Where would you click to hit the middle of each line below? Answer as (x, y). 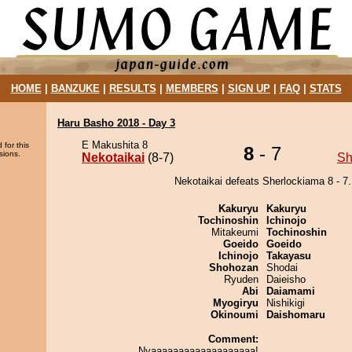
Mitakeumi (235, 232)
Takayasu (289, 256)
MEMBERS (192, 88)
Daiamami (291, 291)
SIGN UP (249, 88)
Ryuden (241, 279)
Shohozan (234, 268)
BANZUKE (75, 88)
